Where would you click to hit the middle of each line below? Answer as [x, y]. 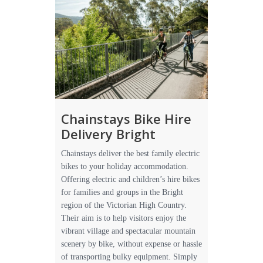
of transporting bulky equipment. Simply [129, 257]
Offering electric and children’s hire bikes [130, 179]
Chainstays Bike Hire [126, 119]
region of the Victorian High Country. [124, 205]
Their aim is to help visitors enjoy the [124, 218]
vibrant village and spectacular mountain [128, 231]
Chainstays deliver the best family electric [130, 154]
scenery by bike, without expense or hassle [131, 244]
